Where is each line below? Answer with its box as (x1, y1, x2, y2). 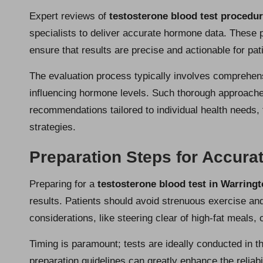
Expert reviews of (29, 11, 109, 22)
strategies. (29, 122, 76, 133)
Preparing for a (29, 178, 97, 190)
